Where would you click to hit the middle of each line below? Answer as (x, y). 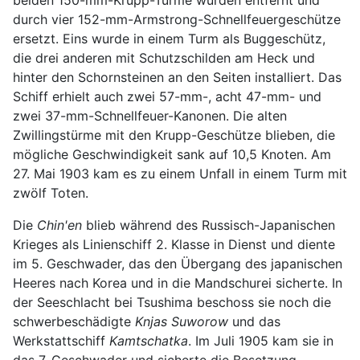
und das (254, 321)
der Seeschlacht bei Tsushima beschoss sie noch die (172, 302)
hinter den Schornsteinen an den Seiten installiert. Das (177, 77)
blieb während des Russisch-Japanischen (209, 225)
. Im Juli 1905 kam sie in (261, 341)
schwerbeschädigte (74, 321)
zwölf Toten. (51, 193)
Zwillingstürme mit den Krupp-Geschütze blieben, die (174, 135)
